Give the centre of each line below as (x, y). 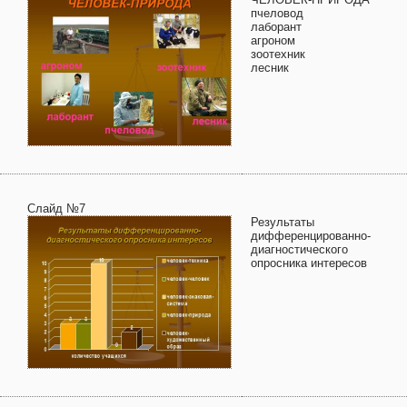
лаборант (276, 27)
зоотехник (278, 54)
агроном (273, 40)
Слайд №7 (56, 208)
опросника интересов (309, 263)
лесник (270, 68)
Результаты (283, 222)
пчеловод (277, 13)
